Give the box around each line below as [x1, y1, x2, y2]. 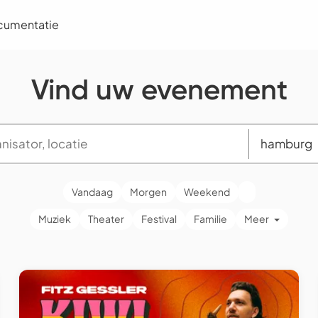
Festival [141, 212, 177, 226]
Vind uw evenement [31, 72, 287, 106]
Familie [193, 212, 227, 226]
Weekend [183, 185, 230, 198]
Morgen [129, 185, 167, 198]
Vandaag [71, 185, 113, 198]
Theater [87, 212, 124, 226]
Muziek [38, 212, 71, 226]
